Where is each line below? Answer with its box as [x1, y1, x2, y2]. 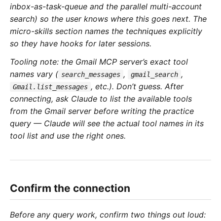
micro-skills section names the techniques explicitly [10, 26, 202, 37]
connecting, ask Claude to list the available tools [10, 94, 192, 104]
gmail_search [131, 71, 178, 79]
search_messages [61, 71, 120, 79]
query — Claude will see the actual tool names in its [10, 118, 204, 129]
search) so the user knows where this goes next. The [10, 14, 207, 24]
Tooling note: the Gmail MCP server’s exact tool [10, 57, 188, 67]
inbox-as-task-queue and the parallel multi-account [10, 1, 202, 12]
